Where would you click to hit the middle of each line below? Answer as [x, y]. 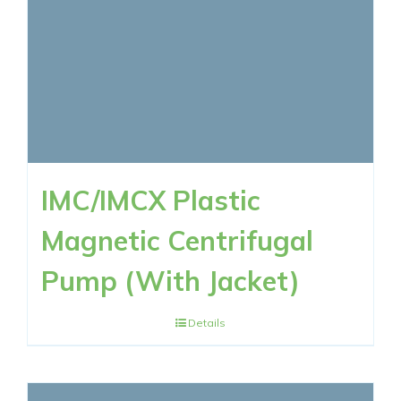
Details [207, 323]
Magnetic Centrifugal [177, 241]
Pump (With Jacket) [171, 282]
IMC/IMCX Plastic [151, 201]
